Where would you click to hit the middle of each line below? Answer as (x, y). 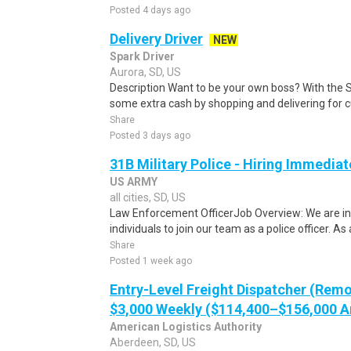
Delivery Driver (156, 39)
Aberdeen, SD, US (153, 342)
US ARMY (134, 182)
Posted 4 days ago (150, 10)
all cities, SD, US (148, 197)
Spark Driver (142, 56)
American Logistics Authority (186, 327)
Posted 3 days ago (150, 136)
